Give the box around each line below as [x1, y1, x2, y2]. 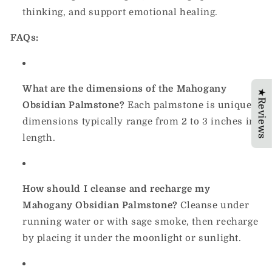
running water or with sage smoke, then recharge [22, 216, 259, 227]
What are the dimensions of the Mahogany [22, 83, 227, 94]
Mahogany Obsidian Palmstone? [22, 200, 178, 211]
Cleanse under [177, 200, 250, 211]
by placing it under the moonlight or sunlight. [22, 233, 242, 243]
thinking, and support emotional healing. [22, 7, 219, 18]
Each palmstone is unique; [124, 100, 255, 110]
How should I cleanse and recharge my [22, 183, 211, 194]
